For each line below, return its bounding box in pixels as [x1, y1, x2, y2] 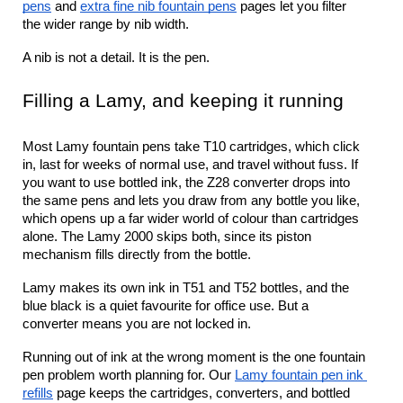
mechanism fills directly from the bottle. [22, 247, 251, 262]
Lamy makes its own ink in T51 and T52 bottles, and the [22, 281, 349, 295]
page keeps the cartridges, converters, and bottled [53, 386, 350, 400]
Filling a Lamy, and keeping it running [22, 90, 344, 112]
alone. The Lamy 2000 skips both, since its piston [22, 229, 311, 244]
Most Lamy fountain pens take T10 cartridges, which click [22, 139, 360, 154]
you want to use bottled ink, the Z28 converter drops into [22, 175, 350, 190]
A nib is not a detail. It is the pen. [22, 50, 210, 65]
